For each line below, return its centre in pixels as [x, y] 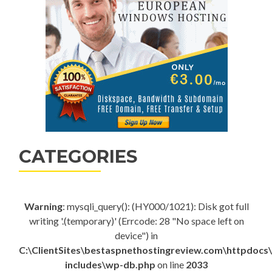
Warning [43, 206]
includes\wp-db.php [110, 264]
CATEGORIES [78, 156]
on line [171, 264]
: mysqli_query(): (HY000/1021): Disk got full [155, 206]
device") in [136, 235]
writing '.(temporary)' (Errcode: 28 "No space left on [136, 221]
